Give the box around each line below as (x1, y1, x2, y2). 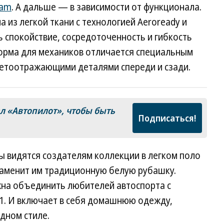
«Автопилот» (7, 104, 61, 116)
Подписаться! (138, 112, 196, 124)
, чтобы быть (61, 104, 115, 116)
